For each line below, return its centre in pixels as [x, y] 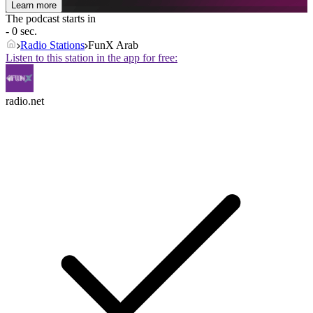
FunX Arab [113, 45]
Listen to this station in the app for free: [92, 58]
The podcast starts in [51, 19]
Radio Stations [52, 45]
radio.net [25, 101]
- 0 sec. [21, 31]
